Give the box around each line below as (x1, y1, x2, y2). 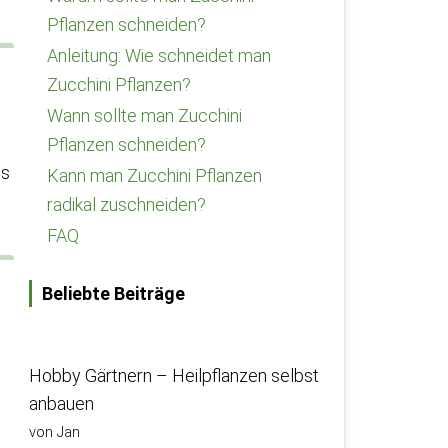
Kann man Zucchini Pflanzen (47, 165, 262, 186)
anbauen (29, 393, 94, 414)
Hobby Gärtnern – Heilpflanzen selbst (29, 365, 319, 386)
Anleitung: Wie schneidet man (47, 45, 271, 66)
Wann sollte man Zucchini (47, 105, 242, 126)
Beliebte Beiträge (42, 283, 185, 304)
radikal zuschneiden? (47, 194, 206, 215)
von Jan (29, 423, 80, 441)
